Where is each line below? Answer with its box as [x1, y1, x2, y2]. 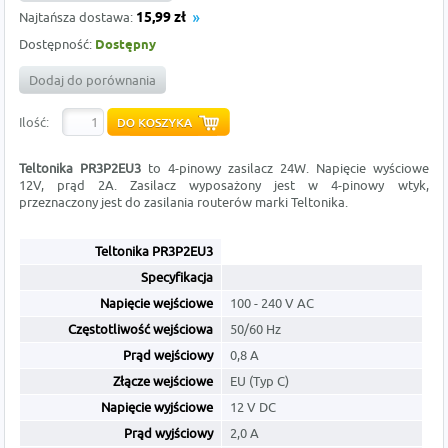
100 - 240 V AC [230, 295, 315, 312]
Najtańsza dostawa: [19, 9, 137, 26]
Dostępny [95, 36, 157, 55]
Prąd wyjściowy [124, 425, 214, 442]
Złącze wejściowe [113, 373, 214, 390]
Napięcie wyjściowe [101, 399, 214, 416]
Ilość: [19, 114, 50, 131]
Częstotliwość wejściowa [68, 321, 214, 338]
